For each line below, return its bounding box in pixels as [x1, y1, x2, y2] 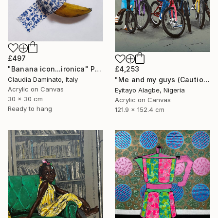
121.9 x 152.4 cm [115, 106, 164, 114]
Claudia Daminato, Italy [8, 75, 78, 84]
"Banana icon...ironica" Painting [95, 65, 102, 73]
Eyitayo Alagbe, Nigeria [115, 86, 185, 94]
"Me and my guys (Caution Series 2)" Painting [203, 75, 210, 84]
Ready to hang [8, 105, 52, 113]
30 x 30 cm [8, 95, 43, 103]
